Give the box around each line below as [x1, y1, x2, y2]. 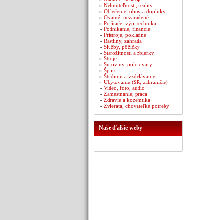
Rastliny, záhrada [104, 38, 142, 44]
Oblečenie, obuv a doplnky [104, 8, 165, 14]
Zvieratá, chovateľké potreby [104, 103, 169, 109]
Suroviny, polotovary [104, 61, 152, 67]
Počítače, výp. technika [104, 20, 156, 26]
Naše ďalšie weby [99, 124, 142, 131]
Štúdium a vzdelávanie [104, 73, 155, 79]
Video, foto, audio [104, 85, 145, 91]
